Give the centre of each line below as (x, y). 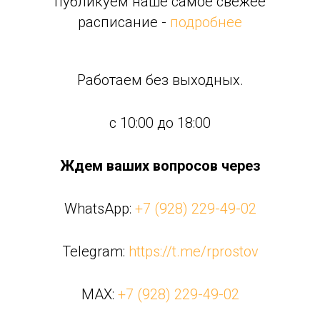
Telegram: (95, 251)
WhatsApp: (99, 208)
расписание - (124, 22)
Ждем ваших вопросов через (160, 165)
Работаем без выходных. (160, 80)
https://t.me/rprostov (193, 251)
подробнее (206, 22)
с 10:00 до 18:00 (160, 122)
